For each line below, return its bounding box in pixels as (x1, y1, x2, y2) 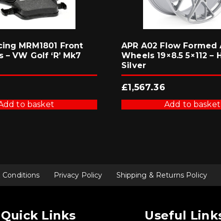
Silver (121, 60, 147, 70)
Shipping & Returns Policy (116, 171, 207, 180)
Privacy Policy (53, 171, 103, 180)
